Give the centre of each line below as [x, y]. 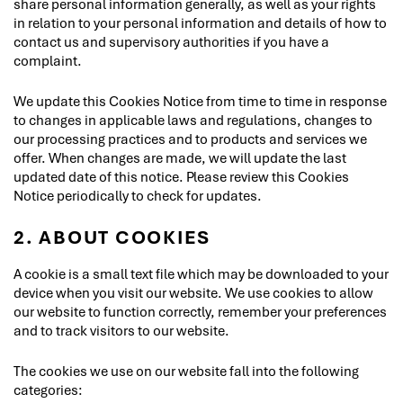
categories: [48, 390]
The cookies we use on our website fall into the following [186, 371]
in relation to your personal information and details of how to [200, 22]
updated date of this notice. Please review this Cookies [181, 176]
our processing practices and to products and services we [190, 139]
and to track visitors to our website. [121, 330]
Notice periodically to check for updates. [138, 195]
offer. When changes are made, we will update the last [180, 157]
